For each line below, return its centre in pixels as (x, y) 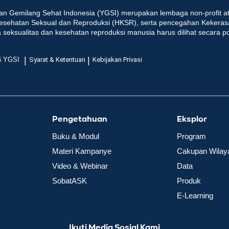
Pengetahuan (79, 120)
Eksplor (192, 120)
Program (192, 136)
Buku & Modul (75, 136)
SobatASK (69, 181)
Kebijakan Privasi (118, 59)
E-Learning (195, 196)
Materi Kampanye (82, 151)
